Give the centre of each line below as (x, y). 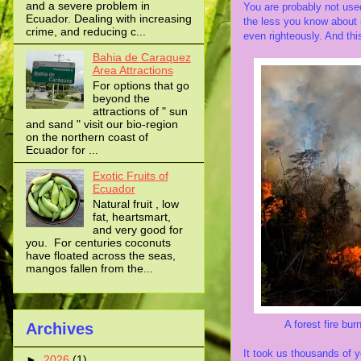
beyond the (121, 99)
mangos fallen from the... (89, 268)
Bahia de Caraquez (141, 58)
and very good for (137, 229)
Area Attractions (133, 71)
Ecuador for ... (62, 150)
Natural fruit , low (135, 203)
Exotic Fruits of (130, 176)
